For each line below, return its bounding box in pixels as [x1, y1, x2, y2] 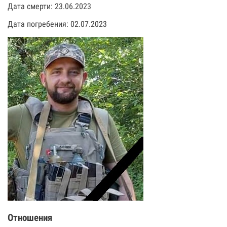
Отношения [8, 212, 52, 224]
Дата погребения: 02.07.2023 [8, 19, 107, 29]
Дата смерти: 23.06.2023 [8, 1, 91, 11]
